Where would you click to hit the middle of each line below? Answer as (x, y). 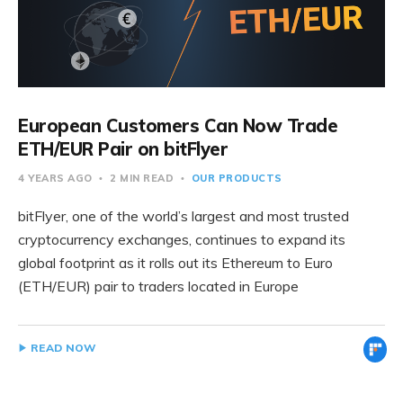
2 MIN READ (142, 178)
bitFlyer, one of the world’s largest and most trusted (184, 216)
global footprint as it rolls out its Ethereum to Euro (175, 263)
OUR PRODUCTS (237, 178)
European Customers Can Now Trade (178, 125)
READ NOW (64, 348)
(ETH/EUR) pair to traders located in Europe (158, 286)
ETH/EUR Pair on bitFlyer (123, 149)
